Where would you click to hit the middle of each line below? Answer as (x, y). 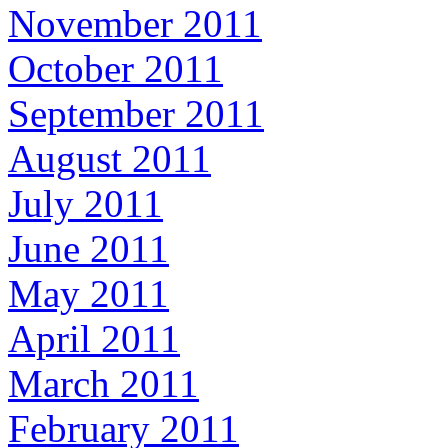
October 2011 (115, 69)
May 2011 (88, 294)
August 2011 (109, 159)
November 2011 (135, 24)
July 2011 (85, 204)
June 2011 (88, 249)
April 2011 (94, 339)
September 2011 (136, 114)
